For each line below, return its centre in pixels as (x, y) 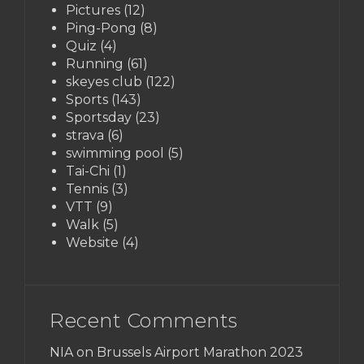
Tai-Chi (88, 171)
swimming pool (115, 153)
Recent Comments (144, 320)
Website (92, 242)
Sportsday (99, 117)
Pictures (93, 10)
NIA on (73, 352)
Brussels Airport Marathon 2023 (200, 352)
